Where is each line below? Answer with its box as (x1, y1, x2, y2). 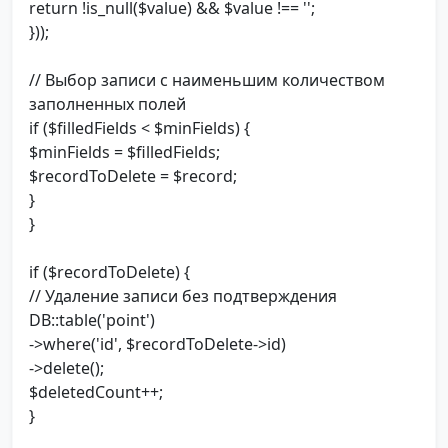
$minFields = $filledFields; (29, 141, 220, 164)
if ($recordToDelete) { (29, 261, 190, 284)
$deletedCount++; (29, 381, 163, 404)
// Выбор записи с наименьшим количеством (29, 69, 385, 92)
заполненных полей (29, 93, 186, 116)
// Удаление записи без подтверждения (29, 285, 337, 308)
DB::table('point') (29, 309, 155, 332)
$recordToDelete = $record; (29, 165, 237, 188)
